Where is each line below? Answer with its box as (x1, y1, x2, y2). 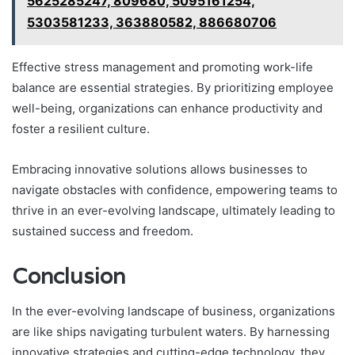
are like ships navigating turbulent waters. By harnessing (12, 324, 330, 340)
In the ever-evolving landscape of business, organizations (12, 303, 335, 319)
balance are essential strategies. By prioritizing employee (12, 79, 334, 95)
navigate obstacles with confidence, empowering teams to (12, 181, 338, 197)
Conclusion (12, 261, 125, 290)
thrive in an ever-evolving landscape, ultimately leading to (12, 202, 335, 218)
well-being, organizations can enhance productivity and (12, 100, 323, 116)
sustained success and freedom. (12, 223, 193, 239)
